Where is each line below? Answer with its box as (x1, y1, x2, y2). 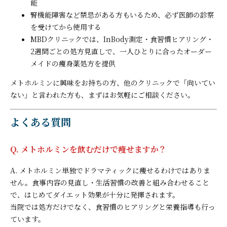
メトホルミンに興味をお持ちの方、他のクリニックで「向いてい (10, 77, 215, 88)
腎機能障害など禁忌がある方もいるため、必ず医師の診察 (30, 9, 214, 20)
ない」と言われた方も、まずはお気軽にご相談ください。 (10, 89, 195, 100)
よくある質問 (10, 114, 71, 129)
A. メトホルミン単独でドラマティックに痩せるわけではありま (10, 165, 210, 175)
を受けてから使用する (30, 21, 101, 32)
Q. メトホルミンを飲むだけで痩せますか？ (10, 143, 167, 155)
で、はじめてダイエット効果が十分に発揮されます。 (10, 189, 179, 200)
